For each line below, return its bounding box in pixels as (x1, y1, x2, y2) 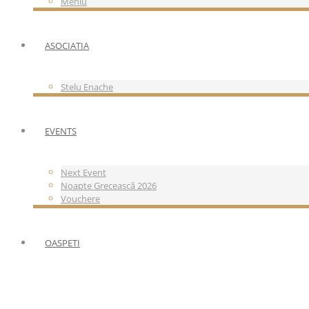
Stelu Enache (61, 81, 113, 93)
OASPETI (45, 237, 80, 249)
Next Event (61, 166, 106, 179)
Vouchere (61, 192, 100, 205)
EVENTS (45, 125, 77, 137)
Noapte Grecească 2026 (61, 179, 157, 192)
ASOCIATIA (45, 39, 89, 52)
